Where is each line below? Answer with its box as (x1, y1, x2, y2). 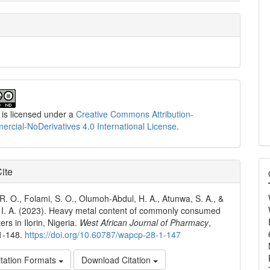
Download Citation (81, 254, 154, 266)
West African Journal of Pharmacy (80, 216, 209, 229)
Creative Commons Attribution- (76, 108, 194, 121)
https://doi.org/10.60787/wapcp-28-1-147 (25, 228, 181, 241)
